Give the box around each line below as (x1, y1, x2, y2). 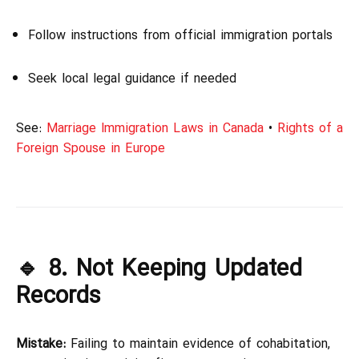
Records (16, 276, 100, 316)
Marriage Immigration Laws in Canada (46, 117, 264, 139)
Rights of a (277, 117, 343, 139)
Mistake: (16, 333, 66, 355)
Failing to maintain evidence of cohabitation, (66, 333, 330, 355)
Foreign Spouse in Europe (16, 137, 165, 159)
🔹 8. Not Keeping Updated (16, 248, 302, 288)
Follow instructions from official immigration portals (28, 24, 333, 46)
